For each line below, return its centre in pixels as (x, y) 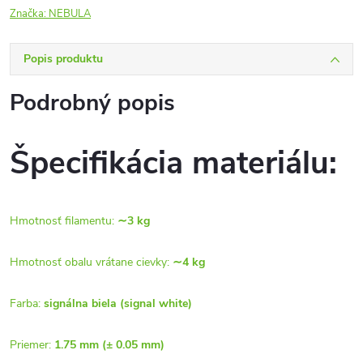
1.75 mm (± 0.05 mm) (109, 344)
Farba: (27, 303)
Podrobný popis (92, 103)
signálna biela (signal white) (118, 303)
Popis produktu (63, 59)
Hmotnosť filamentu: (64, 220)
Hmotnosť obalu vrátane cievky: (91, 262)
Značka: (29, 14)
